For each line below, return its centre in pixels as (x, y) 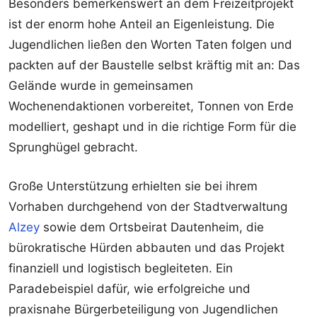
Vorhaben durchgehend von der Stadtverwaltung (148, 207)
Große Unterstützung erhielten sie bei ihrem (133, 186)
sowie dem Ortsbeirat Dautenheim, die (152, 227)
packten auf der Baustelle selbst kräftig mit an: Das (154, 65)
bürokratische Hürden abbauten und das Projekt (146, 248)
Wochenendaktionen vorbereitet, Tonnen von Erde (151, 106)
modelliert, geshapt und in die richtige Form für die (152, 127)
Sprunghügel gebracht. (73, 148)
